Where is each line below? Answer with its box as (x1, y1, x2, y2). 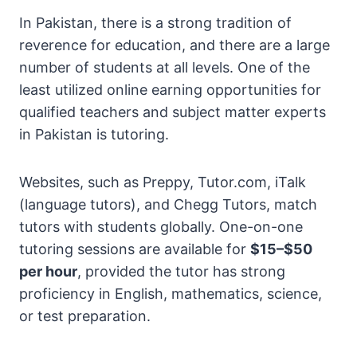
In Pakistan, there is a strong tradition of (19, 14, 292, 32)
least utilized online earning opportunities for (19, 81, 321, 99)
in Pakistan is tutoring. (19, 126, 169, 143)
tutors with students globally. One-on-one (19, 218, 303, 236)
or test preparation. (19, 308, 151, 325)
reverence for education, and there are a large (19, 37, 330, 54)
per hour (19, 263, 77, 280)
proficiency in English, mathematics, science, (19, 285, 322, 303)
